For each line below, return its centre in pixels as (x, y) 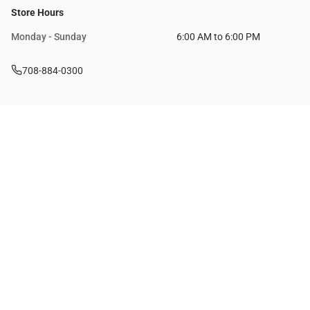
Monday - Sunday (49, 37)
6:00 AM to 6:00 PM (218, 37)
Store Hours (37, 13)
